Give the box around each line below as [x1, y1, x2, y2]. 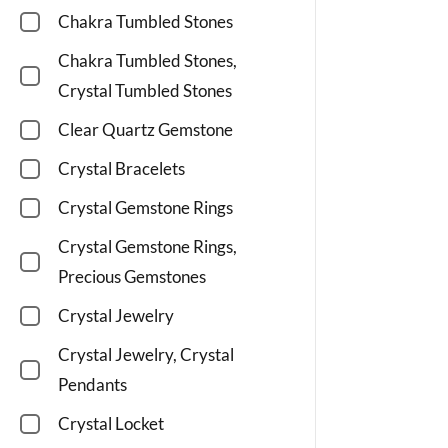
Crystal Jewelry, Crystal [58, 344, 234, 366]
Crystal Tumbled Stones [58, 80, 232, 102]
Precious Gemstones [58, 266, 206, 288]
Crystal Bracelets [58, 158, 185, 180]
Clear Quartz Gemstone [58, 119, 233, 141]
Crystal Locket [58, 413, 164, 435]
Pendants [58, 374, 127, 396]
